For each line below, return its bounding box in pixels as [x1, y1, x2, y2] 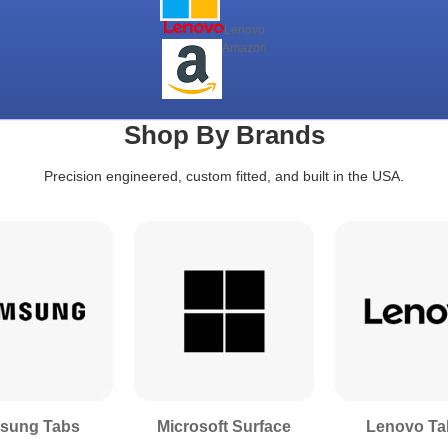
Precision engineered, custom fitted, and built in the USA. [44, 168, 404, 184]
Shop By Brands [123, 120, 325, 150]
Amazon [221, 40, 267, 55]
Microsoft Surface [156, 418, 291, 435]
